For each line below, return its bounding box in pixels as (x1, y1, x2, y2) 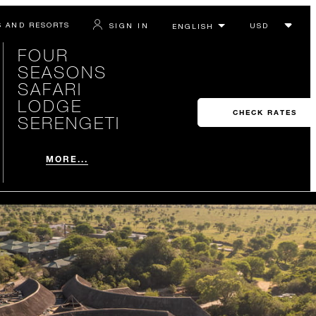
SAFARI (17, 78, 83, 99)
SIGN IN (109, 20, 149, 30)
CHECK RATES (232, 108, 297, 117)
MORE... (45, 153, 89, 164)
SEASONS (17, 61, 107, 82)
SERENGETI (17, 112, 121, 133)
